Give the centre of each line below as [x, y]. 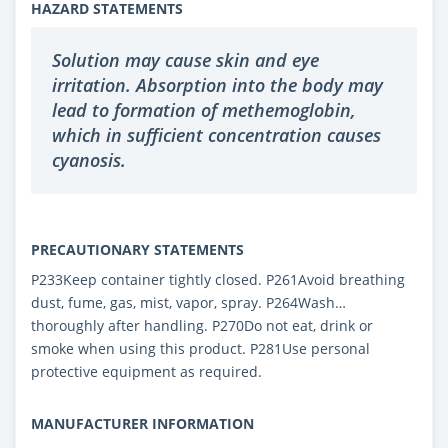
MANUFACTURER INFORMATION [142, 423]
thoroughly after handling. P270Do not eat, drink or [202, 325]
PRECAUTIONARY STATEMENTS [137, 249]
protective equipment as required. [146, 371]
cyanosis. [89, 159]
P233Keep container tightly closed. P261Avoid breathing [218, 279]
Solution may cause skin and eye [185, 59]
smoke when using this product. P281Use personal [200, 348]
